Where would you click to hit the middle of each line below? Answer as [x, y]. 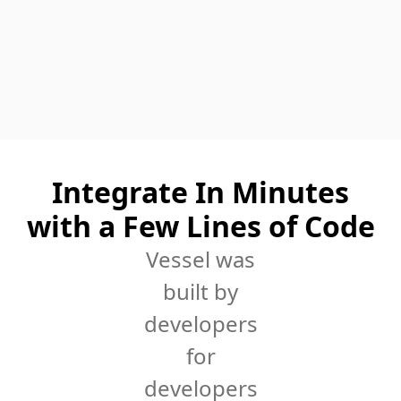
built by [200, 291]
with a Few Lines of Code [200, 226]
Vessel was [200, 259]
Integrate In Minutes [200, 192]
